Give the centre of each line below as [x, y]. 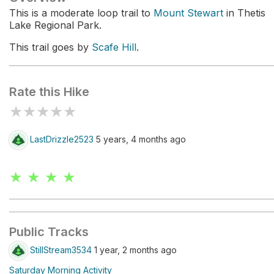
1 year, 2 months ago [134, 250]
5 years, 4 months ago [140, 139]
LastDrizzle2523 [62, 139]
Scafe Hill [114, 47]
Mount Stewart [188, 13]
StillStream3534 [61, 250]
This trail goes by [50, 47]
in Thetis [244, 13]
